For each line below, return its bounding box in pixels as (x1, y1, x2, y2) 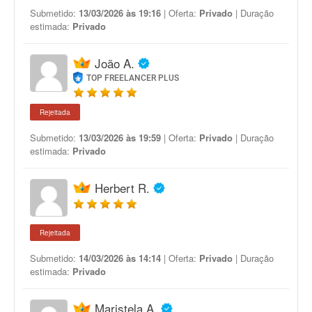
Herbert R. (95, 179, 150, 196)
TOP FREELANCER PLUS (86, 73, 180, 83)
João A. (95, 54, 134, 72)
